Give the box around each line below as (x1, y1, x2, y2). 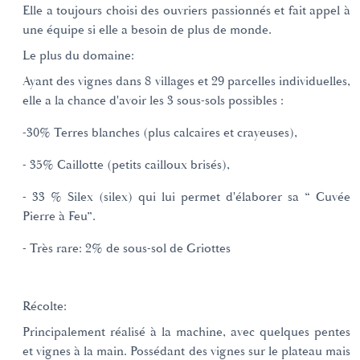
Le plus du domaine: (22, 47, 134, 64)
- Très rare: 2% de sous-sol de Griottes (22, 239, 231, 257)
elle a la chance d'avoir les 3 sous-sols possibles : (22, 92, 284, 109)
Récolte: (22, 297, 67, 315)
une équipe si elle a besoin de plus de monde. (22, 21, 272, 39)
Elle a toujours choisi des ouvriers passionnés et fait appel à (22, 2, 350, 19)
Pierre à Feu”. (22, 207, 96, 225)
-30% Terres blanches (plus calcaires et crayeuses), (22, 124, 297, 141)
